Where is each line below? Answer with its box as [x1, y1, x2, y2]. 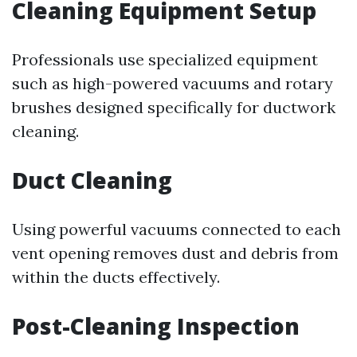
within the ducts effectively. [12, 267, 220, 288]
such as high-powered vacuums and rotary [12, 73, 333, 94]
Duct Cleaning [12, 165, 172, 196]
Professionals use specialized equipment [12, 49, 318, 70]
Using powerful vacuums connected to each [12, 219, 341, 240]
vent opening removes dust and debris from [12, 243, 339, 264]
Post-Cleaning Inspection [12, 311, 300, 342]
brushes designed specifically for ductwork [12, 97, 335, 118]
